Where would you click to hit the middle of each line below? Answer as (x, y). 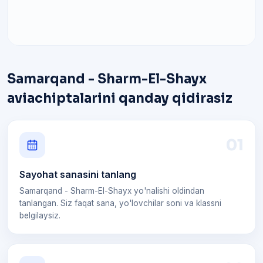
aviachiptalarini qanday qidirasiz (120, 98)
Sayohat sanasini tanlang (78, 174)
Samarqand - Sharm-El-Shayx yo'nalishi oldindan (112, 191)
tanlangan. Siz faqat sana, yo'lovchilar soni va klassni (120, 203)
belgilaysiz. (40, 215)
